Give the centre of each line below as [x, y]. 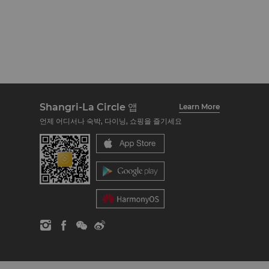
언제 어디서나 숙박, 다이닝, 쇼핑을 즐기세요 [111, 121]
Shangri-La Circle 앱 [89, 107]
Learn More [199, 107]
